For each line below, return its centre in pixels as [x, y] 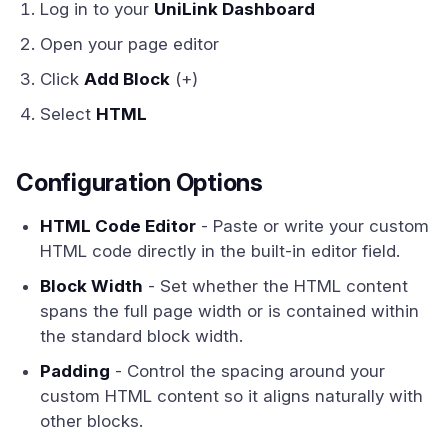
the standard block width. [141, 336]
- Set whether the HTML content [275, 286]
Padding [75, 371]
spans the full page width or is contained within [229, 311]
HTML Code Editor [118, 226]
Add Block [127, 79]
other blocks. [91, 421]
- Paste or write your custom [312, 226]
